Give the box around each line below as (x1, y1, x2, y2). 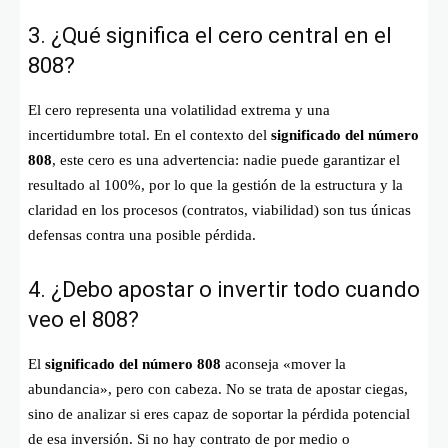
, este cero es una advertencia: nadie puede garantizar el (52, 151, 400, 168)
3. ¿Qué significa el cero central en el (28, 22, 392, 48)
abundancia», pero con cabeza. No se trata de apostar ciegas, (28, 380, 408, 397)
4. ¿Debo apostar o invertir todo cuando (28, 276, 420, 302)
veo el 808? (28, 306, 139, 332)
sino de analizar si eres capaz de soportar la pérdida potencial (28, 405, 410, 422)
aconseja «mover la (221, 355, 346, 372)
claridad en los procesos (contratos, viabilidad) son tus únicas (28, 201, 411, 218)
